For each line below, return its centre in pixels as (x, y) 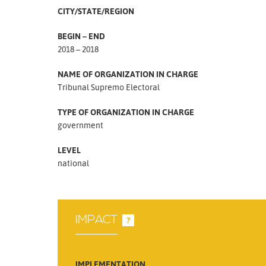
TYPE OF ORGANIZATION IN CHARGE (126, 112)
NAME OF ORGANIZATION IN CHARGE (128, 74)
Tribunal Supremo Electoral (109, 87)
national (73, 163)
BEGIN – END (81, 36)
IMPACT (96, 220)
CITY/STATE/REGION (96, 11)
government (80, 125)
